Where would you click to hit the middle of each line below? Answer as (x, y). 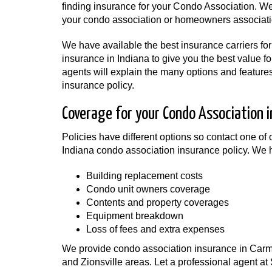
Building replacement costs (144, 176)
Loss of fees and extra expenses (155, 229)
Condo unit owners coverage (148, 189)
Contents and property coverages (158, 202)
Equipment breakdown (135, 216)
